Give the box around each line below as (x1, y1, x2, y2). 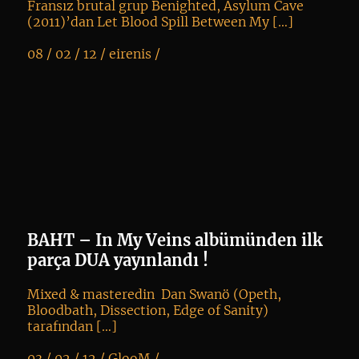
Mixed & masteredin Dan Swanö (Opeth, (26, 286, 281, 303)
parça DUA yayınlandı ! (26, 250, 208, 271)
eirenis (108, 46, 151, 63)
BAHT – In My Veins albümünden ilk (26, 230, 323, 251)
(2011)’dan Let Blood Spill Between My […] (26, 14, 293, 30)
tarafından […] (26, 318, 117, 335)
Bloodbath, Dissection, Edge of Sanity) (26, 302, 268, 319)
